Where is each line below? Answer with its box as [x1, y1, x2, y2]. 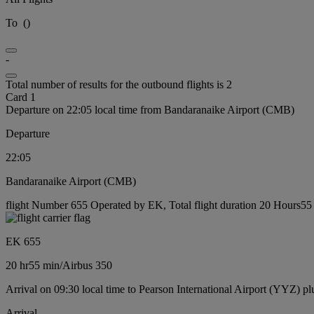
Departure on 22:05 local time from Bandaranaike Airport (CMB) [6, 103, 294, 116]
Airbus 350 [62, 259, 112, 271]
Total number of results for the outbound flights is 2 [6, 78, 232, 90]
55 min [29, 259, 60, 271]
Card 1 [6, 90, 36, 103]
